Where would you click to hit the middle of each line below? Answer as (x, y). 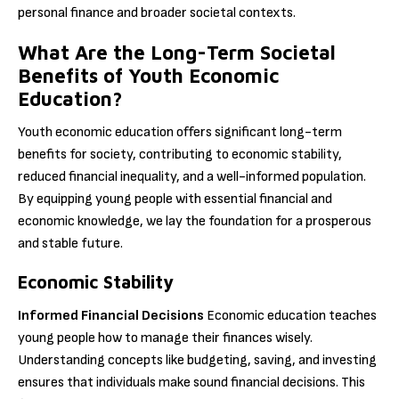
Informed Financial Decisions (111, 315)
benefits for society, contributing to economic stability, (180, 155)
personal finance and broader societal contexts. (157, 12)
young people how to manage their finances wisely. (165, 338)
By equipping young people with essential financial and (175, 199)
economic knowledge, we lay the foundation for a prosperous (195, 222)
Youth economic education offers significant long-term (180, 133)
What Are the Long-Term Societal (177, 53)
